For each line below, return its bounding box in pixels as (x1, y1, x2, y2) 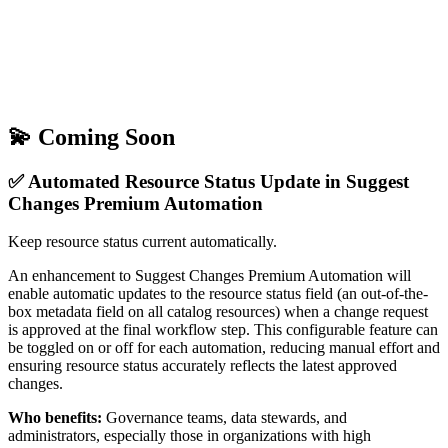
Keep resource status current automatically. (8, 233, 277, 251)
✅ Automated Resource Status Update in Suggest (8, 170, 409, 192)
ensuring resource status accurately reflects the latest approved (8, 357, 397, 375)
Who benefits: (8, 409, 102, 427)
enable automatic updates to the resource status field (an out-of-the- (8, 285, 428, 303)
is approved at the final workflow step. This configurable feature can (8, 321, 438, 339)
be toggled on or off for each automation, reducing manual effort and (8, 339, 440, 357)
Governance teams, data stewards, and (102, 409, 347, 427)
